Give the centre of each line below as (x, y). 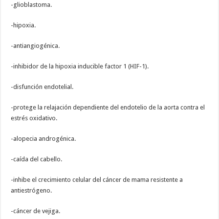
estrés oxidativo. (34, 118)
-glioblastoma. (32, 5)
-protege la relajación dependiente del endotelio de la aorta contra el (108, 108)
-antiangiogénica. (35, 46)
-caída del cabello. (37, 159)
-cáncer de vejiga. (36, 211)
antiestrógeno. (32, 191)
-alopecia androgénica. (44, 139)
